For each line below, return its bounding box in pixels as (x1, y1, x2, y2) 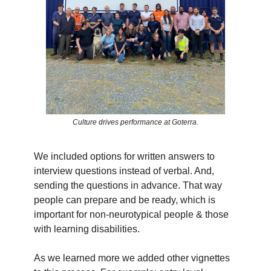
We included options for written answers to (34, 151, 215, 162)
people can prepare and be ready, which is (34, 194, 215, 205)
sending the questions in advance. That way (34, 180, 222, 191)
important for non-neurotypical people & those (34, 209, 229, 220)
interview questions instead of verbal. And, (34, 165, 214, 176)
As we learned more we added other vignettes (34, 252, 230, 263)
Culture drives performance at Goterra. (73, 117, 198, 126)
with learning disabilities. (34, 223, 140, 234)
